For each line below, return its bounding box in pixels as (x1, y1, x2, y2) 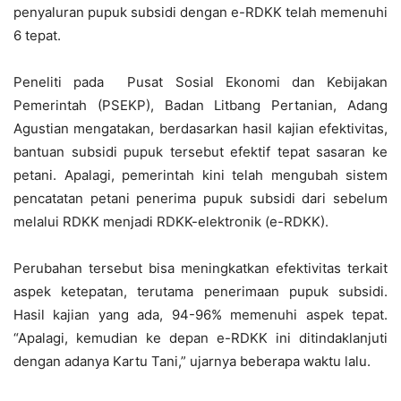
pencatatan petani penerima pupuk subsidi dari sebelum (13, 190, 388, 207)
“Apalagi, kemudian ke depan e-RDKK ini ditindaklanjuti (13, 329, 388, 346)
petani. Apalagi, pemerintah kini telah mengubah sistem (13, 166, 388, 183)
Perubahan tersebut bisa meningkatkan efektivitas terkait (13, 260, 388, 277)
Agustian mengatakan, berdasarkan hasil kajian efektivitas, (13, 120, 388, 137)
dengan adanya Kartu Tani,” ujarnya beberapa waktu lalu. (13, 353, 371, 370)
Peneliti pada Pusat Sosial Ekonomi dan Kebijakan (13, 73, 388, 90)
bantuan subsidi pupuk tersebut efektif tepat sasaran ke (13, 143, 388, 160)
